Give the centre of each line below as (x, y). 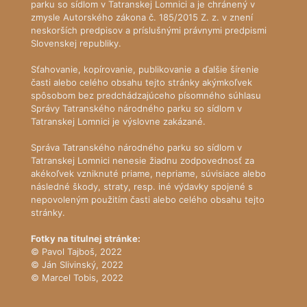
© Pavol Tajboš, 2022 (76, 251)
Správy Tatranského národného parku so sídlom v (136, 108)
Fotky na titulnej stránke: (86, 238)
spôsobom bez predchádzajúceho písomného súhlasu (146, 95)
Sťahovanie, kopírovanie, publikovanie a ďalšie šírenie (145, 69)
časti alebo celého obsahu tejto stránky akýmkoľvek (142, 82)
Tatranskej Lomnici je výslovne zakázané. (118, 121)
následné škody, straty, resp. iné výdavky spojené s (142, 186)
